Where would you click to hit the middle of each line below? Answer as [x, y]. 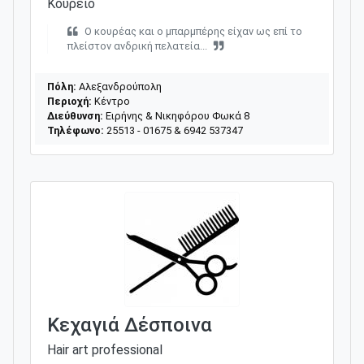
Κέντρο [111, 101]
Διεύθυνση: [75, 115]
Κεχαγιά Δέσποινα [130, 325]
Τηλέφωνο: [76, 130]
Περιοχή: [69, 101]
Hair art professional [105, 349]
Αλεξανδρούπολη [119, 86]
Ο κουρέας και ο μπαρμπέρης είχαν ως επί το [193, 31]
